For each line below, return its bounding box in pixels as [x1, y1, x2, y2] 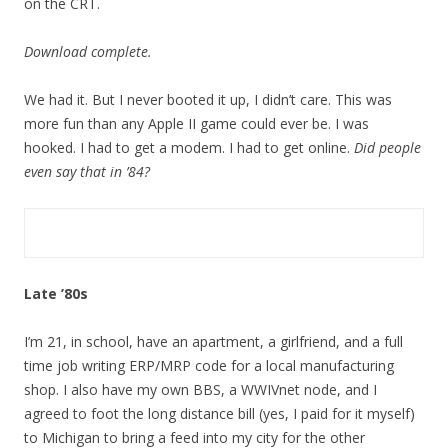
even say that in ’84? [24, 162, 150, 181]
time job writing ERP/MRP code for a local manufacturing [24, 356, 394, 375]
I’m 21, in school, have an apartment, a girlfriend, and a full [24, 332, 403, 351]
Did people [354, 138, 421, 157]
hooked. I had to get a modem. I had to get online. [24, 138, 354, 157]
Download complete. [24, 42, 152, 61]
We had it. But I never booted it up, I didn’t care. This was [24, 90, 392, 109]
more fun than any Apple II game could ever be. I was [24, 114, 369, 133]
